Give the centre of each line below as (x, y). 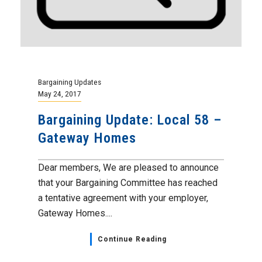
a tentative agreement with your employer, (123, 198)
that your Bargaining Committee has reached (128, 182)
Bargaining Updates (70, 82)
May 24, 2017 (60, 93)
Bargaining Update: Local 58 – (130, 120)
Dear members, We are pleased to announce (128, 167)
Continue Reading (132, 239)
